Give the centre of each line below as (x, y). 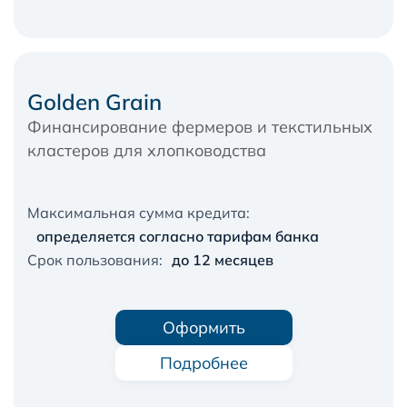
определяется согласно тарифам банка (178, 236)
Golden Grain (94, 101)
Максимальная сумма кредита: (139, 212)
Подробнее (203, 362)
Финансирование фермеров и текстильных (200, 126)
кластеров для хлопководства (147, 150)
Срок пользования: (95, 259)
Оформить (203, 327)
